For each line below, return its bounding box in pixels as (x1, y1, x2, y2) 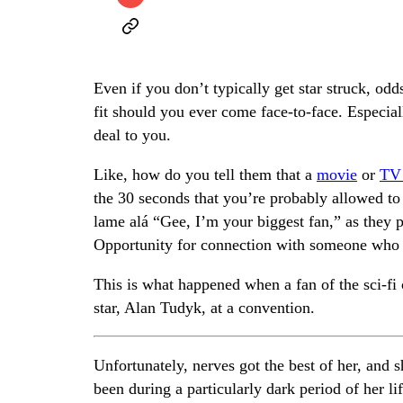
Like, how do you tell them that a (94, 166, 317, 184)
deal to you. (94, 126, 171, 145)
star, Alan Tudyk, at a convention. (94, 299, 315, 318)
